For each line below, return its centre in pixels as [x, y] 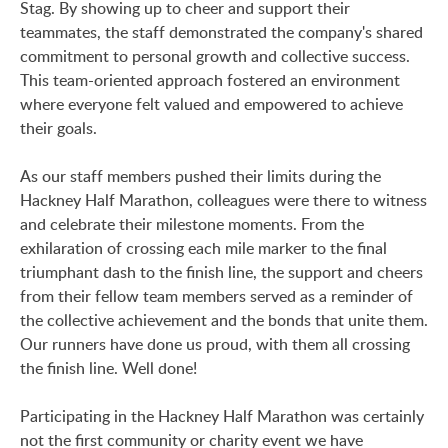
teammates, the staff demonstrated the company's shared [221, 32]
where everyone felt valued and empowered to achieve [211, 104]
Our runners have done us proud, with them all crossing [215, 344]
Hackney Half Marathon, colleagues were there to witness [223, 200]
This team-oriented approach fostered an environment [210, 80]
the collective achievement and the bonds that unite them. [224, 320]
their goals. [58, 128]
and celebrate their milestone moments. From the [192, 224]
